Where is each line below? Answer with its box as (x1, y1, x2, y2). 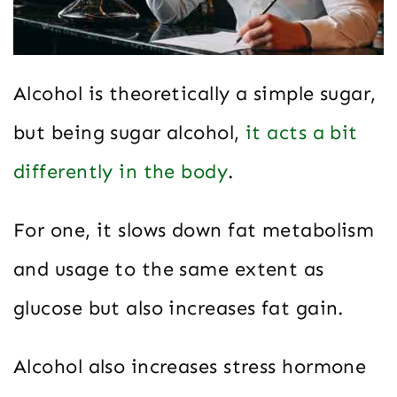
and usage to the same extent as (13, 257, 324, 282)
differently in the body (13, 160, 229, 184)
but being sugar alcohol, (13, 121, 246, 145)
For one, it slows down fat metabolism (13, 218, 375, 243)
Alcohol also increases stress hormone (13, 354, 367, 379)
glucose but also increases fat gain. (13, 296, 344, 321)
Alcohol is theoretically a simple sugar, (13, 82, 377, 106)
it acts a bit (245, 121, 358, 145)
